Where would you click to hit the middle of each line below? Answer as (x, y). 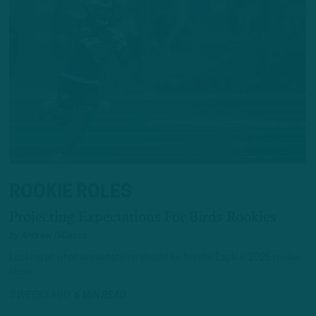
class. (21, 272)
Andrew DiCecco (54, 236)
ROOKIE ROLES (71, 193)
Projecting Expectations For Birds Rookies (143, 217)
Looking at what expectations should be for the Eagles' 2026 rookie (155, 257)
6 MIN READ (100, 296)
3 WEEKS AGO (42, 296)
